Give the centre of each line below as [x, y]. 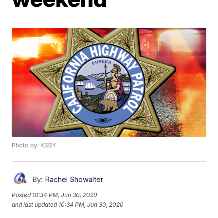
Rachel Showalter [74, 180]
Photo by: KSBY [34, 145]
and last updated [35, 204]
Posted [22, 195]
